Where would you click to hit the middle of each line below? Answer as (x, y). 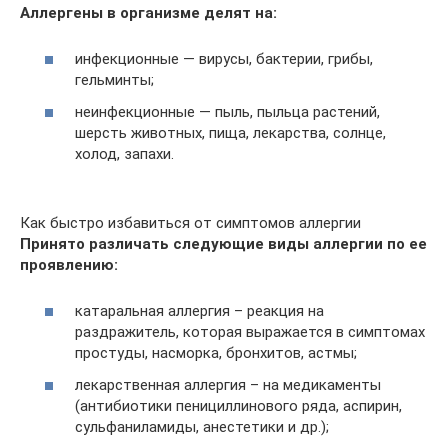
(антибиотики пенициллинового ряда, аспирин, (238, 405)
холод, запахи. (124, 153)
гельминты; (114, 80)
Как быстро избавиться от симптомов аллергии (190, 222)
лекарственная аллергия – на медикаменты (228, 384)
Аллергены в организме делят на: (148, 12)
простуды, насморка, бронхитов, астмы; (216, 353)
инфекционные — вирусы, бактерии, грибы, (224, 59)
